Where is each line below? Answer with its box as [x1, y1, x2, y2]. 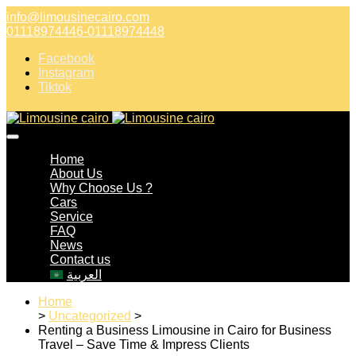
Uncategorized [48, 309, 131, 323]
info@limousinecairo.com [6, 10, 149, 24]
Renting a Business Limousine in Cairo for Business [38, 323, 331, 337]
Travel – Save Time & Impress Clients [38, 338, 250, 351]
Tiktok [38, 80, 72, 94]
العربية [66, 268, 102, 281]
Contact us [50, 253, 110, 266]
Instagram [38, 66, 94, 79]
